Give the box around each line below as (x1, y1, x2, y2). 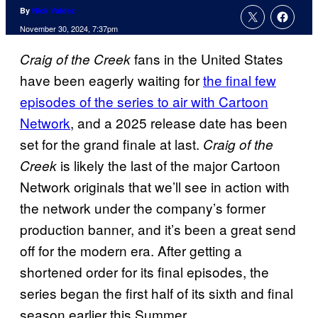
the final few (203, 70, 276, 90)
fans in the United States (131, 49, 283, 69)
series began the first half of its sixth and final (20, 283, 293, 303)
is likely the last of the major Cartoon (57, 155, 280, 175)
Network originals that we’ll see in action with (20, 177, 290, 197)
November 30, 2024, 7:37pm (20, 23, 118, 35)
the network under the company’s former (20, 198, 265, 218)
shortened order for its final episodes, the (20, 262, 269, 282)
